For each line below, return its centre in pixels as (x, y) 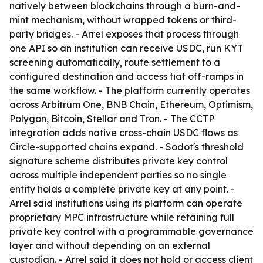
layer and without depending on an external (110, 245)
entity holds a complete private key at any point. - (122, 189)
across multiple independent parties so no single (118, 175)
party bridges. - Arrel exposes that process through (124, 34)
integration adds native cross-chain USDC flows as (124, 133)
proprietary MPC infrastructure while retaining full (122, 217)
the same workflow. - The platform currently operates (130, 90)
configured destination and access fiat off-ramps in (127, 76)
